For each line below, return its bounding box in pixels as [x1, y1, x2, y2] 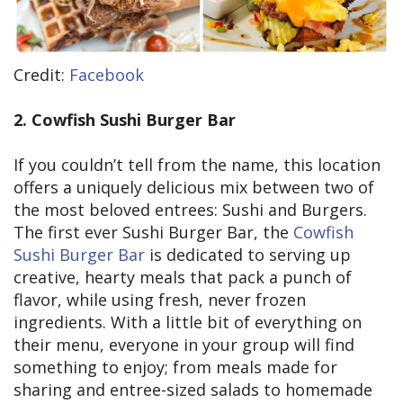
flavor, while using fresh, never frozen [13, 289, 306, 311]
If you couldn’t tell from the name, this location [13, 154, 381, 176]
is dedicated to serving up [145, 244, 351, 266]
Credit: [13, 64, 69, 86]
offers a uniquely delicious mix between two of [13, 176, 374, 199]
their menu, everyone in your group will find [13, 334, 354, 356]
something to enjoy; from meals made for [13, 356, 337, 379]
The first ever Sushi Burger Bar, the [13, 221, 293, 244]
